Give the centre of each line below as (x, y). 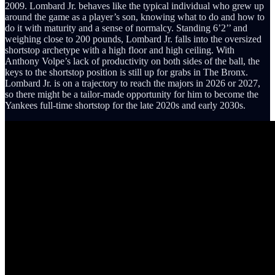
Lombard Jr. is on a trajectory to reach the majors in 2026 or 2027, (133, 83)
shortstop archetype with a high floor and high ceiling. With (120, 50)
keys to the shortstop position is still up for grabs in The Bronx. (126, 72)
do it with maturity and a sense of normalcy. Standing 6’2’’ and (126, 28)
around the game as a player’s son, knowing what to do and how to (135, 17)
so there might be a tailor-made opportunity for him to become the (132, 95)
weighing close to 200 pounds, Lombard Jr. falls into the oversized (133, 39)
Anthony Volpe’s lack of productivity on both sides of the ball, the (132, 61)
